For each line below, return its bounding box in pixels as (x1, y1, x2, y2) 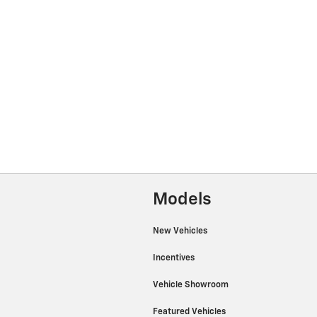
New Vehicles (153, 226, 209, 236)
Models (153, 191, 212, 208)
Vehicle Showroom (153, 280, 231, 289)
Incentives (153, 253, 197, 263)
